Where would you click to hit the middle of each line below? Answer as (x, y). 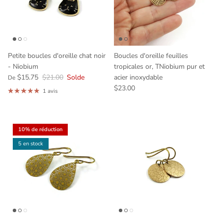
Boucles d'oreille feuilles (151, 55)
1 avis (50, 91)
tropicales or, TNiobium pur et (159, 66)
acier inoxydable (138, 77)
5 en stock (31, 144)
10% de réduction (40, 130)
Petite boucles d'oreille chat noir (57, 55)
